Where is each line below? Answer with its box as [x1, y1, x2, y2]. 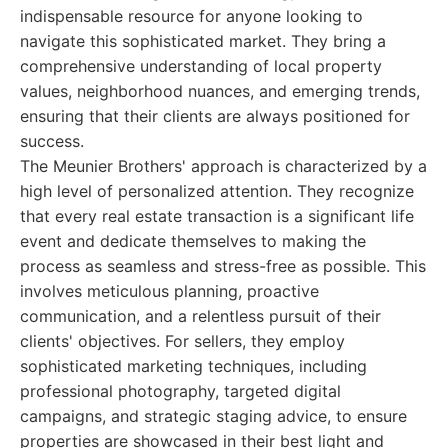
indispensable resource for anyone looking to [20, 6, 363, 26]
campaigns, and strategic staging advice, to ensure [20, 406, 407, 426]
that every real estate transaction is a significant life [20, 206, 414, 226]
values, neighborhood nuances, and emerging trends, [20, 81, 420, 101]
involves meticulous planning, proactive [20, 281, 319, 301]
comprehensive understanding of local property [20, 56, 382, 76]
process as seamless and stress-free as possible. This [20, 256, 426, 276]
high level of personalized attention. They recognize [20, 181, 414, 201]
